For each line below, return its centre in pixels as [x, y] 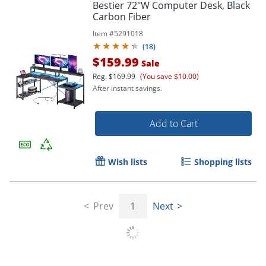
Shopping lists [223, 162]
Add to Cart [173, 124]
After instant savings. [127, 88]
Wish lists [128, 162]
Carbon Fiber [122, 17]
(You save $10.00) [170, 77]
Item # [103, 34]
